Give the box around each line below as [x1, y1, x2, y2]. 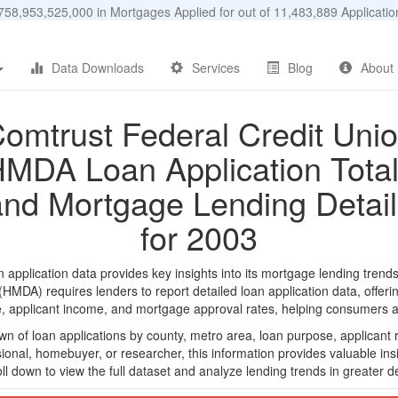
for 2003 [140, 214, 258, 259]
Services [192, 59, 240, 76]
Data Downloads [52, 59, 144, 76]
